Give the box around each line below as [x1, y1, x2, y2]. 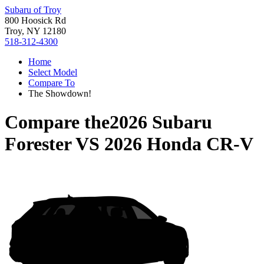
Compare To [28, 78, 75, 88]
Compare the [5, 111, 110, 133]
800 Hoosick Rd [5, 15, 66, 25]
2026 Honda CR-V [104, 133, 253, 155]
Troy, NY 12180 [5, 26, 66, 36]
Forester [5, 133, 71, 155]
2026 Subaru [110, 111, 212, 133]
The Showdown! [28, 88, 91, 98]
